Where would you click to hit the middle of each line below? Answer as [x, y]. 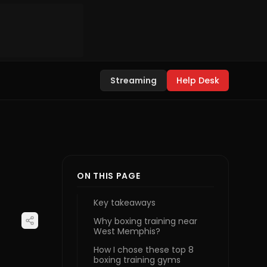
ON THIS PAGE [109, 176]
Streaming [133, 80]
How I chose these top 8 [144, 250]
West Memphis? [127, 231]
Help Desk [198, 80]
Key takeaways [125, 203]
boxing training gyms [137, 260]
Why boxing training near [145, 221]
